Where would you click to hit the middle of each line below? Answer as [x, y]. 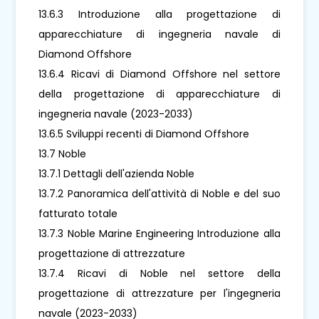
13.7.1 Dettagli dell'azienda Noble [117, 173]
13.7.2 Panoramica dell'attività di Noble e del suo [159, 193]
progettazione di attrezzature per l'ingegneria [159, 293]
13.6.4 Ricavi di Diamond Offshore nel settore [159, 74]
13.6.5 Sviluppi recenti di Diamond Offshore [144, 134]
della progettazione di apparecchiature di [159, 94]
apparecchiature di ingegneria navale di [159, 34]
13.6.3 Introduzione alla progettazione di [159, 14]
